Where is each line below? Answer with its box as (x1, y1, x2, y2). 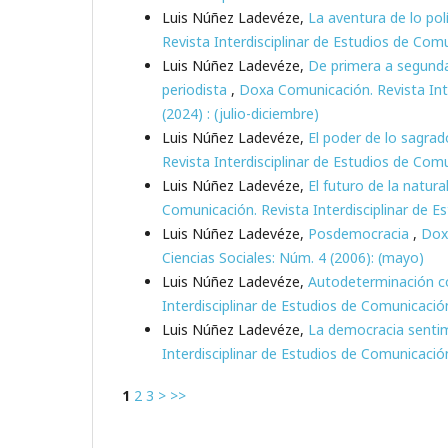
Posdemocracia (308, 224, 413, 244)
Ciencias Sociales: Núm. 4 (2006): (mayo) (162, 248, 424, 268)
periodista (162, 80, 231, 100)
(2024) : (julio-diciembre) (162, 104, 319, 124)
